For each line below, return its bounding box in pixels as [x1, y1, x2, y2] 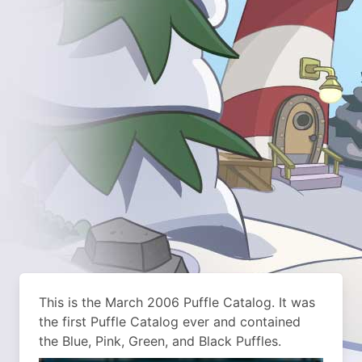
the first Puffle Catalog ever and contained [39, 314, 301, 330]
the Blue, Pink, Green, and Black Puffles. [39, 333, 281, 349]
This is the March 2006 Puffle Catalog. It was [39, 294, 315, 310]
